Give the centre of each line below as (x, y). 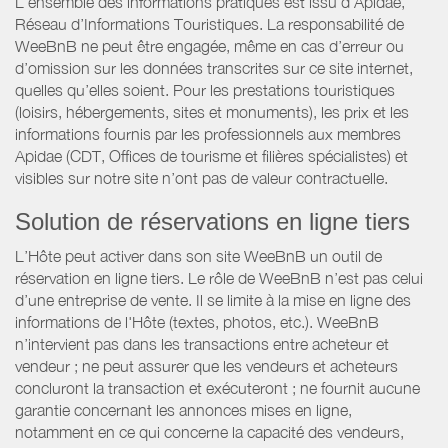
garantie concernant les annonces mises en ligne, (183, 409)
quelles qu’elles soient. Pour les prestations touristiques (205, 89)
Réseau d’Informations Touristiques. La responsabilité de (209, 23)
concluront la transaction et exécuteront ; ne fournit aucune (217, 387)
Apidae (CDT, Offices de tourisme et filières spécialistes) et (211, 155)
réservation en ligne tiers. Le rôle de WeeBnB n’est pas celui (219, 277)
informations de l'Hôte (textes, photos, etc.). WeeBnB (197, 321)
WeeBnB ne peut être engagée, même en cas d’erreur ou (209, 45)
